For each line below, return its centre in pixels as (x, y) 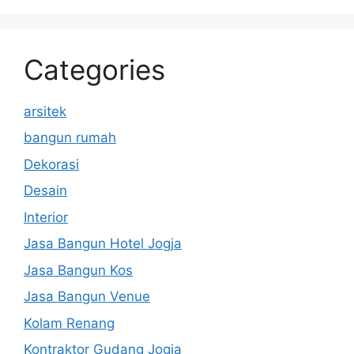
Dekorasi (51, 164)
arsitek (45, 111)
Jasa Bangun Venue (87, 297)
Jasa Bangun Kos (78, 270)
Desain (45, 191)
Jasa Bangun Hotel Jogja (103, 244)
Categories (94, 69)
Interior (46, 217)
